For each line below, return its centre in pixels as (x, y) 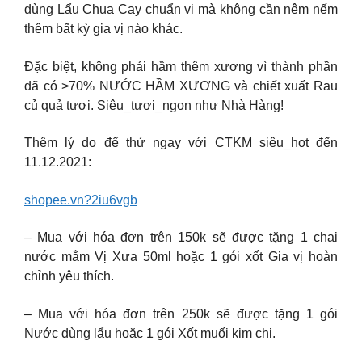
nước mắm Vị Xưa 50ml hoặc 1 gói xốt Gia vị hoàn (181, 257)
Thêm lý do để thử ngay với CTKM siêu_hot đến (181, 143)
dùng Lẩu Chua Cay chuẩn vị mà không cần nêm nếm (181, 10)
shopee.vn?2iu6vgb (81, 200)
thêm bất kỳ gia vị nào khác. (103, 29)
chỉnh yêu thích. (69, 276)
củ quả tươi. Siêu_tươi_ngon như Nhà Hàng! (154, 105)
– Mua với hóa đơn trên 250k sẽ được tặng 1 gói (181, 314)
